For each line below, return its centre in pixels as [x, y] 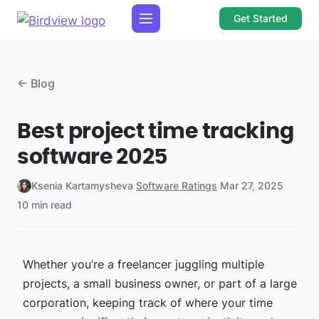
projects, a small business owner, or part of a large [159, 283]
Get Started [260, 18]
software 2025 [93, 157]
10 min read [45, 205]
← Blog [36, 83]
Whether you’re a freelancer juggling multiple [143, 264]
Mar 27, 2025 [252, 185]
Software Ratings [177, 185]
